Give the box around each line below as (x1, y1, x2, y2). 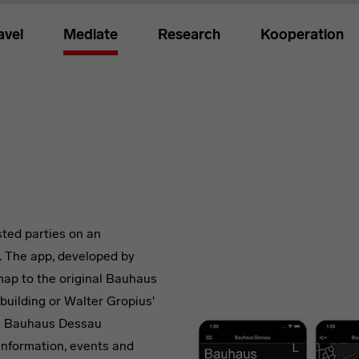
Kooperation (260, 26, 344, 44)
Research (158, 26, 220, 44)
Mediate (63, 26, 118, 44)
